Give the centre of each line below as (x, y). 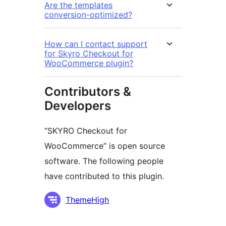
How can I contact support (96, 44)
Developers (78, 105)
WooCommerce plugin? (89, 63)
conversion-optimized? (88, 14)
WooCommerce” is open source (105, 146)
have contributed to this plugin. (104, 176)
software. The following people (104, 161)
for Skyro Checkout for (89, 53)
